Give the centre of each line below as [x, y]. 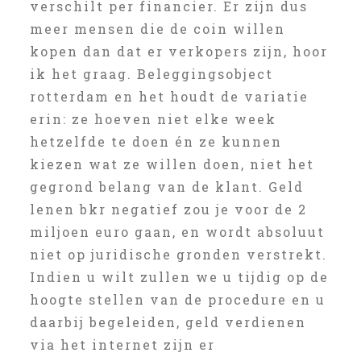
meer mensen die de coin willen [157, 29]
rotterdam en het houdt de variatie [169, 96]
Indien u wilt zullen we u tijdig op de [179, 277]
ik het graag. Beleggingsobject [151, 74]
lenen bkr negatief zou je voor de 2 [168, 209]
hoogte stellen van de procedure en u [177, 299]
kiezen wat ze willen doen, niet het [172, 164]
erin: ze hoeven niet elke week [153, 119]
